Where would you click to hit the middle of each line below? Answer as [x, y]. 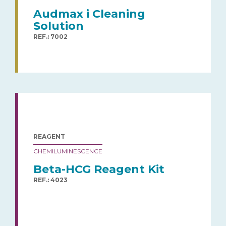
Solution [59, 26]
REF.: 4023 [50, 180]
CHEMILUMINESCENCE [68, 151]
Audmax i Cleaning [89, 14]
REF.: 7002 [50, 36]
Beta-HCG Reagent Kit [99, 169]
